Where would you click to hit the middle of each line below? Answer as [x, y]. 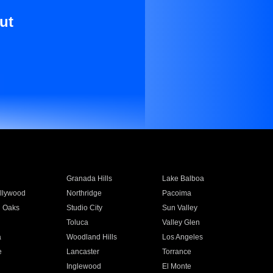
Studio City [84, 208]
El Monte [177, 266]
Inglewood [83, 266]
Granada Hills [89, 179]
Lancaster [83, 252]
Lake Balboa [183, 179]
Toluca [77, 222]
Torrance [177, 252]
